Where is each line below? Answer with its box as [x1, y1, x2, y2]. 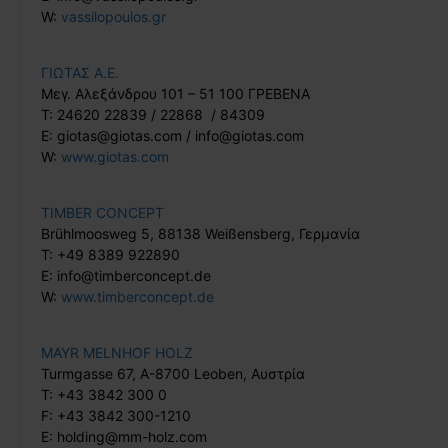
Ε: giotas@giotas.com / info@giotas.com [41, 126, 304, 144]
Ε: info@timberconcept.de [41, 266, 211, 284]
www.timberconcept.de [61, 287, 214, 305]
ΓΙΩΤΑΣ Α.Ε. [41, 63, 119, 81]
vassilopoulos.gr [61, 7, 166, 25]
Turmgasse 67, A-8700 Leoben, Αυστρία [41, 364, 305, 382]
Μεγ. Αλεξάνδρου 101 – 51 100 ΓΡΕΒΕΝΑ [41, 84, 310, 102]
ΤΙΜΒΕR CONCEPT [41, 203, 164, 221]
